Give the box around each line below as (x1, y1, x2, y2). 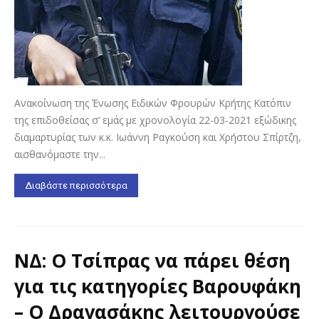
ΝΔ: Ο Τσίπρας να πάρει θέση (14, 248, 291, 274)
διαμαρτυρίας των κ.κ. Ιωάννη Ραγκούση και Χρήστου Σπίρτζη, (14, 130, 301, 145)
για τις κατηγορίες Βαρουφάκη (14, 273, 301, 300)
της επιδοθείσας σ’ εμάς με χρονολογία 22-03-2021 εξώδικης (14, 113, 296, 127)
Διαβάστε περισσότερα (25, 180, 127, 192)
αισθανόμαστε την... (14, 147, 105, 162)
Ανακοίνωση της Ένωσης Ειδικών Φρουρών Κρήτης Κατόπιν (14, 96, 291, 110)
